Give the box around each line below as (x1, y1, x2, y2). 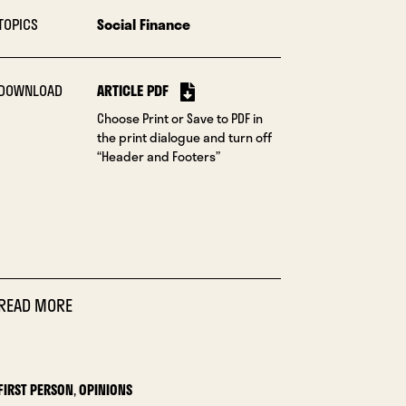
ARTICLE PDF (96, 79, 169, 101)
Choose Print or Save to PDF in (96, 109, 263, 128)
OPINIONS (78, 379, 132, 401)
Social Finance (96, 13, 190, 35)
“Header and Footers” (96, 147, 220, 166)
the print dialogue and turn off (96, 128, 272, 147)
